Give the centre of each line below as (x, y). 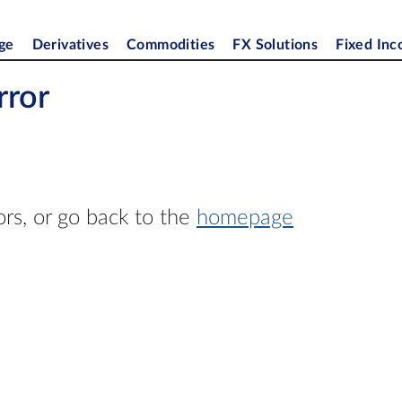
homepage (245, 218)
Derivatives (70, 44)
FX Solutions (275, 44)
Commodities (171, 44)
